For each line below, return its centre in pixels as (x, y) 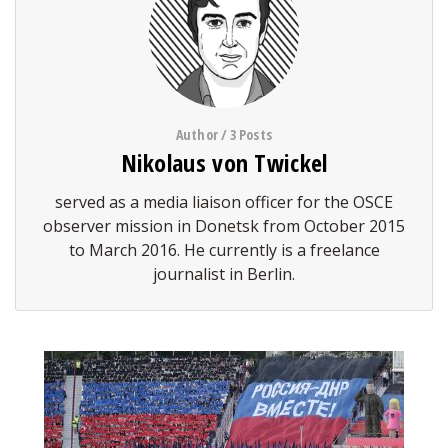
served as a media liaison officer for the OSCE (224, 202)
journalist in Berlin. (224, 274)
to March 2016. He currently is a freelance (224, 250)
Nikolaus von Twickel (224, 162)
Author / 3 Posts (224, 134)
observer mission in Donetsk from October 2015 (224, 226)
